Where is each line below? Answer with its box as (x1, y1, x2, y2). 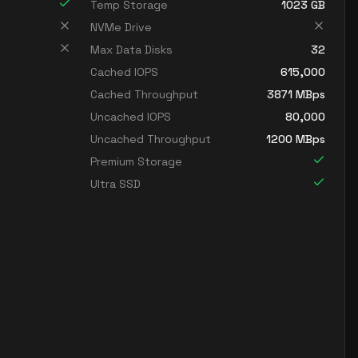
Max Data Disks (90, 42, 173, 57)
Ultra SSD (90, 177, 141, 191)
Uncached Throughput (90, 132, 211, 146)
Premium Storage (90, 154, 182, 169)
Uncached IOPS (90, 109, 171, 124)
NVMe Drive (90, 20, 152, 34)
